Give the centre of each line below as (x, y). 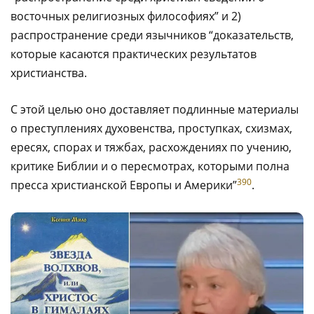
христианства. (49, 73)
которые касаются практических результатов (134, 54)
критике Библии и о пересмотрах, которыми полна (150, 166)
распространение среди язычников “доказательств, (152, 35)
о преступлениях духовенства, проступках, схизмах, (151, 128)
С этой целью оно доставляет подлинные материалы (155, 109)
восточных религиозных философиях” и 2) (126, 16)
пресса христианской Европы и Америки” (124, 185)
